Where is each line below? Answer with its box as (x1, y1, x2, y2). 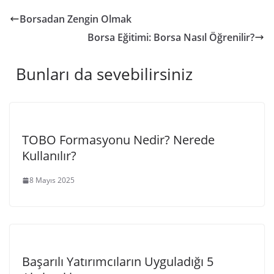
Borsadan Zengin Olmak (20, 12, 131, 26)
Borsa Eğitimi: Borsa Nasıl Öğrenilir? (87, 31, 254, 44)
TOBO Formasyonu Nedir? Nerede (22, 131, 215, 148)
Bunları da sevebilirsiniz (16, 63, 193, 85)
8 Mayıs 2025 (29, 175, 75, 185)
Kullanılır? (22, 147, 76, 164)
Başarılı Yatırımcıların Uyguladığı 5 (22, 253, 213, 270)
